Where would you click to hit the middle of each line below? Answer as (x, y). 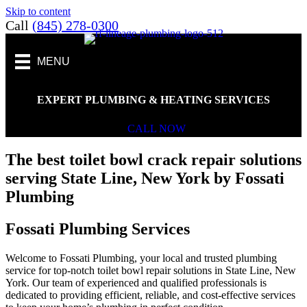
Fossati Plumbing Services (98, 229)
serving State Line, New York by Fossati (145, 178)
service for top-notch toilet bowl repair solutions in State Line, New (151, 270)
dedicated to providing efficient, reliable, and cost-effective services (150, 295)
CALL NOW (156, 128)
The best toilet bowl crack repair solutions (153, 159)
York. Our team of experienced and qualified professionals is (136, 282)
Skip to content (38, 11)
